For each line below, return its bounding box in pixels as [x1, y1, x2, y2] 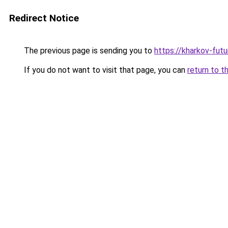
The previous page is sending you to [22, 46, 154, 55]
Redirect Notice [9, 12, 79, 24]
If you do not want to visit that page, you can [22, 65, 187, 75]
